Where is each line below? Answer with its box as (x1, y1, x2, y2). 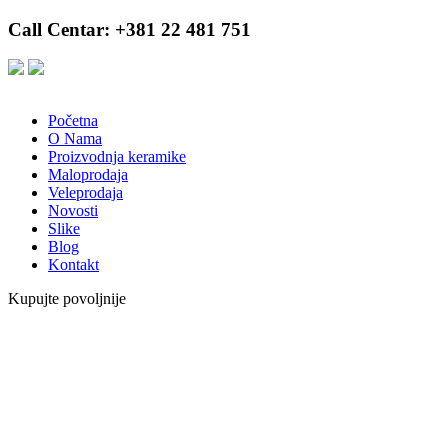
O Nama (48, 130, 102, 148)
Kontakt (48, 256, 99, 274)
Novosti (48, 202, 98, 220)
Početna (48, 112, 98, 130)
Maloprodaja (48, 166, 128, 184)
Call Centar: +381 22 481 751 (8, 18, 251, 40)
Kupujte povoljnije (8, 290, 126, 308)
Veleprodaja (48, 184, 123, 202)
